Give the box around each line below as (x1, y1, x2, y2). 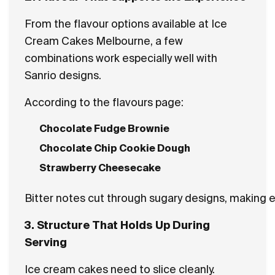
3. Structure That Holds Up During (25, 219, 210, 231)
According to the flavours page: (25, 96, 184, 108)
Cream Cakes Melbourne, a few (25, 35, 183, 47)
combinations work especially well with (25, 52, 217, 64)
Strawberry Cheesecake (39, 162, 161, 173)
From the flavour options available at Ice (25, 18, 227, 29)
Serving (25, 236, 67, 248)
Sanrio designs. (25, 69, 101, 81)
